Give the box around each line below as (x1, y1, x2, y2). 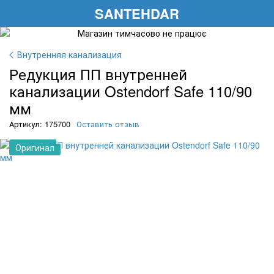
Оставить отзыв (76, 118, 139, 130)
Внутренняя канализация (17, 48, 122, 61)
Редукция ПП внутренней (9, 63, 187, 84)
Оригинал (15, 141, 54, 154)
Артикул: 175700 (9, 118, 70, 130)
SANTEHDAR (95, 3, 179, 23)
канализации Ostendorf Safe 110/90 (9, 80, 252, 102)
